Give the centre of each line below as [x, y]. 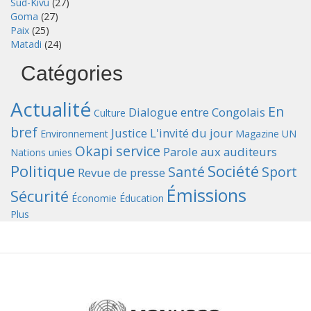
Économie [94, 198]
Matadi [26, 44]
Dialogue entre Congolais [197, 112]
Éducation [142, 198]
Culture [110, 112]
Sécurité [40, 196]
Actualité [51, 109]
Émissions [207, 195]
